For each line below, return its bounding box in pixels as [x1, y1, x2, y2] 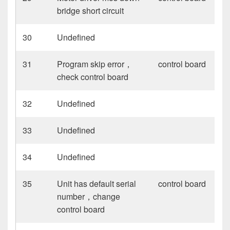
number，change [57, 190, 121, 202]
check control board [57, 70, 129, 83]
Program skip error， [57, 57, 133, 70]
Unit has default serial [57, 177, 137, 189]
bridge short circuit [57, 4, 124, 16]
